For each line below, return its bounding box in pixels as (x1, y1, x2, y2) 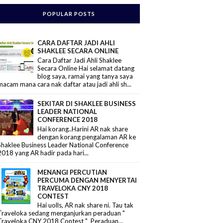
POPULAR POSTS (42, 10, 95, 17)
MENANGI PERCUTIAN (37, 168, 108, 176)
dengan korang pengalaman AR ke (37, 132, 136, 141)
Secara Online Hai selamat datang (37, 64, 135, 72)
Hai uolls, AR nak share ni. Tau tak (37, 201, 134, 210)
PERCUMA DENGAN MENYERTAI (37, 176, 137, 184)
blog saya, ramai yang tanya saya (37, 72, 133, 80)
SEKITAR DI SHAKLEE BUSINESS (37, 99, 136, 108)
